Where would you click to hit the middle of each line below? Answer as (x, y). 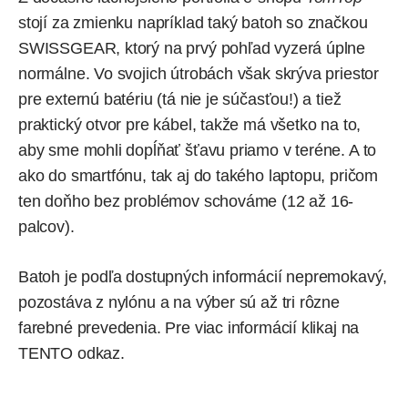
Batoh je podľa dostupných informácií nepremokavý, (203, 276)
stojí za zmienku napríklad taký (128, 22)
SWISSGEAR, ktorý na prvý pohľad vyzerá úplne (192, 48)
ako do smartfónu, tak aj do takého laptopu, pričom (199, 175)
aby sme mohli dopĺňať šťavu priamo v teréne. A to (198, 150)
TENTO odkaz (70, 353)
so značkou (325, 22)
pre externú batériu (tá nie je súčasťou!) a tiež (180, 99)
